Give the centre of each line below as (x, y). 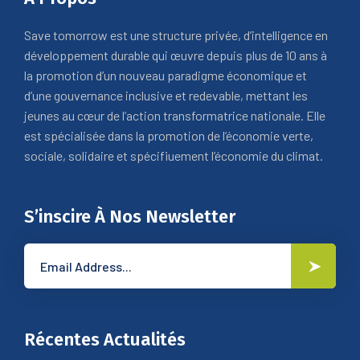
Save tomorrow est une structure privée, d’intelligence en (176, 35)
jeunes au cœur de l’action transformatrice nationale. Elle (175, 115)
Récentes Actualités (105, 340)
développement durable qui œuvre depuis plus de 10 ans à (176, 55)
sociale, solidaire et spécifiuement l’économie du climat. (174, 155)
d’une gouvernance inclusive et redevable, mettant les (166, 95)
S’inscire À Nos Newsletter (130, 217)
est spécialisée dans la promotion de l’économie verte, (169, 135)
